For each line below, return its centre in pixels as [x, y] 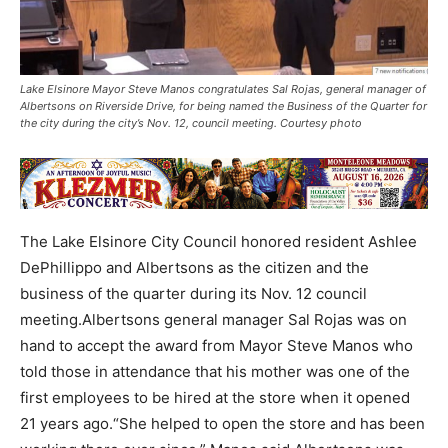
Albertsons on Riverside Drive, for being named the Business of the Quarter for [223, 106]
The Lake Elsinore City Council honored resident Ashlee [218, 242]
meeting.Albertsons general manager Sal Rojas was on [213, 320]
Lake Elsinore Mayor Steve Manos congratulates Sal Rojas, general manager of [223, 89]
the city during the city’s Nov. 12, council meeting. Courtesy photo [191, 123]
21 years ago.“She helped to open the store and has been [222, 424]
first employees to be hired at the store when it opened [215, 398]
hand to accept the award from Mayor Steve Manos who [216, 346]
